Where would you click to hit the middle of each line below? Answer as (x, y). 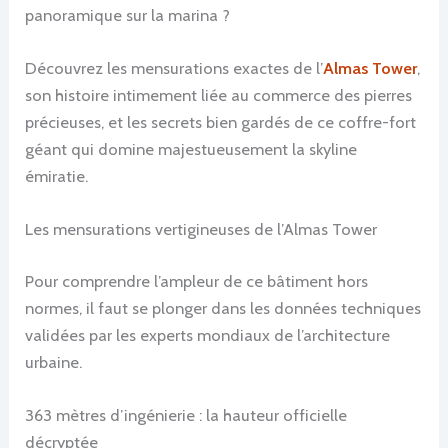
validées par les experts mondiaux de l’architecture (208, 334)
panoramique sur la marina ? (128, 14)
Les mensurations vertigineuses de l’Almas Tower (201, 229)
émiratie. (57, 175)
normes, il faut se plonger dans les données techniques (223, 307)
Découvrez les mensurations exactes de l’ (174, 67)
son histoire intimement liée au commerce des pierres (219, 94)
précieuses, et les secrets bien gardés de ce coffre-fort (221, 121)
